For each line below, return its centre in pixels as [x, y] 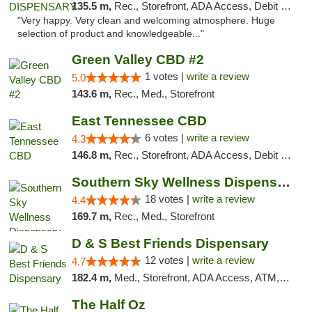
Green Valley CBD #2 [138, 60]
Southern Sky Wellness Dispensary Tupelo [283, 182]
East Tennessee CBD [139, 121]
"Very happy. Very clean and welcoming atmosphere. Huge [146, 21]
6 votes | [165, 138]
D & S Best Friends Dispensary [170, 243]
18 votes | [168, 199]
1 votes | [165, 76]
